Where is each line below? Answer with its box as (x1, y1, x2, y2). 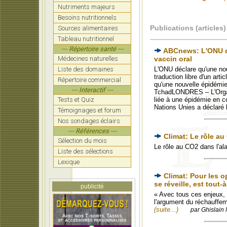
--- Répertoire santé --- (61, 45, 124, 53)
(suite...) (154, 206, 178, 213)
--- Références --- (68, 127, 117, 135)
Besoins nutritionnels (58, 14, 117, 21)
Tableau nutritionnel (58, 35, 114, 43)
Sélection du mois (58, 137, 107, 144)
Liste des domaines (58, 65, 113, 73)
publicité (81, 183, 104, 190)
